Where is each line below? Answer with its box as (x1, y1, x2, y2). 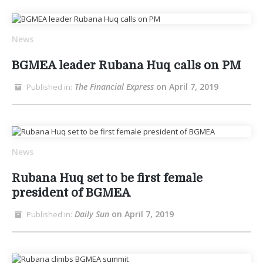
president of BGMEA (12, 186, 130, 200)
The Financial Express (75, 81, 154, 92)
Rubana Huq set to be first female (12, 171, 203, 185)
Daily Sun (75, 208, 109, 220)
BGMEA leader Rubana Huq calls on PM (12, 59, 241, 72)
